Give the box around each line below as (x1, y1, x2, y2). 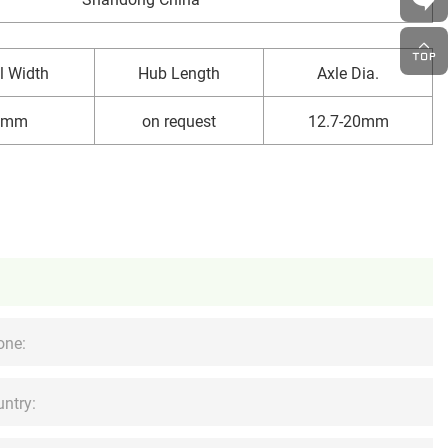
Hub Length (138, 62, 220, 84)
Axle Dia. (317, 62, 379, 84)
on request (142, 110, 216, 132)
